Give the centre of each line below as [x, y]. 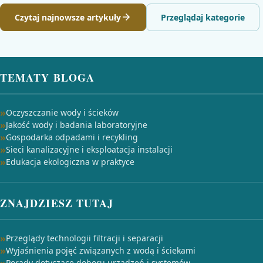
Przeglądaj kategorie [203, 17]
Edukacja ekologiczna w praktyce [70, 162]
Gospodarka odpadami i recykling [72, 137]
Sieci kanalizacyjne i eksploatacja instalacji [89, 149]
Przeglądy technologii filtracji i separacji [85, 238]
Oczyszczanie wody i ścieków [62, 112]
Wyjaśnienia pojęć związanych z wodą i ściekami [101, 250]
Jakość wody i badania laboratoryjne [77, 125]
